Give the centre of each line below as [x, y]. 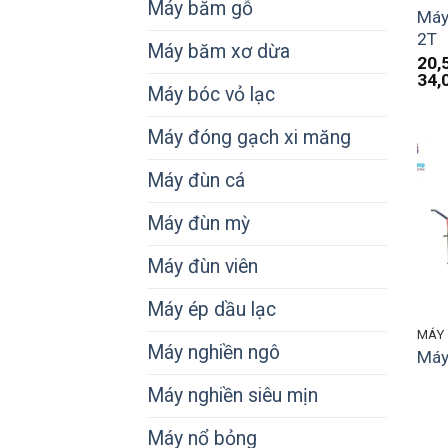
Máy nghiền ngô [213, 353]
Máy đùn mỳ [198, 224]
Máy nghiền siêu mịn [232, 396]
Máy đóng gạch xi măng [249, 138]
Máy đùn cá [196, 181]
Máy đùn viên [202, 267]
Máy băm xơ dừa [218, 52]
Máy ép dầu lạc [211, 310]
